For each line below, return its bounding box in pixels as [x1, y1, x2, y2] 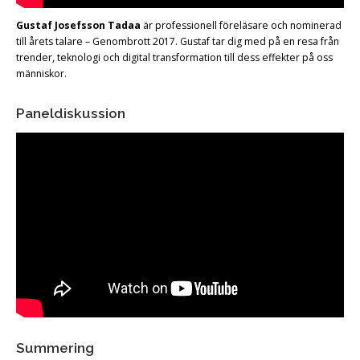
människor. [16, 67, 67, 81]
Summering [16, 340, 94, 357]
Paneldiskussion [16, 105, 125, 122]
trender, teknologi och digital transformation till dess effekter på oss [16, 51, 333, 65]
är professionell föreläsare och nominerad [141, 18, 342, 33]
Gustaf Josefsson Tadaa [16, 18, 141, 33]
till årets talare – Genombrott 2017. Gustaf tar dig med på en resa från [16, 35, 339, 49]
